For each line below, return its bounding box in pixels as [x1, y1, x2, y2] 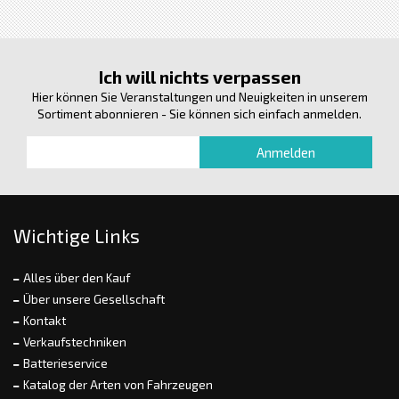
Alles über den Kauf [23, 271, 130, 286]
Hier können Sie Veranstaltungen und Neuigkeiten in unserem [31, 90, 368, 105]
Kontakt [23, 313, 66, 329]
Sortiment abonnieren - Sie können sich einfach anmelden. [37, 107, 362, 122]
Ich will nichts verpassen [98, 67, 301, 88]
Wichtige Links [13, 224, 140, 248]
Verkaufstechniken [23, 335, 126, 350]
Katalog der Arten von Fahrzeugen [23, 378, 213, 393]
